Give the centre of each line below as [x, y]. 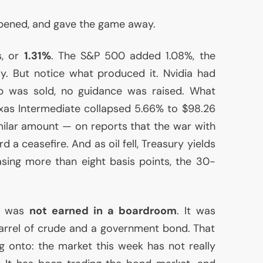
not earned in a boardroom [103, 210]
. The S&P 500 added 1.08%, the [133, 55]
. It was [196, 210]
